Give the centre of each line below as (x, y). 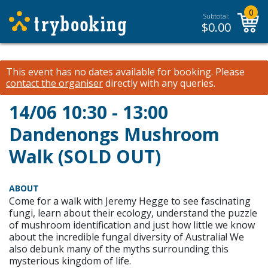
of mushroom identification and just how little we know (132, 225)
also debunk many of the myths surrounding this (119, 249)
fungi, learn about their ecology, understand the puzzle (133, 213)
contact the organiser (54, 83)
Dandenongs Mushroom (114, 134)
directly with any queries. (159, 83)
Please (229, 72)
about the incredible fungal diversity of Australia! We (127, 237)
